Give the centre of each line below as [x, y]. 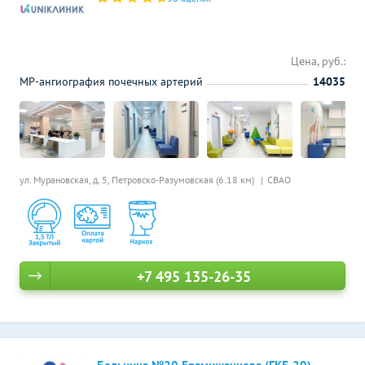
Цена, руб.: [318, 61]
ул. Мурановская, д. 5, [66, 180]
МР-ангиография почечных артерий [111, 81]
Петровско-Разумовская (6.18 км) [184, 180]
